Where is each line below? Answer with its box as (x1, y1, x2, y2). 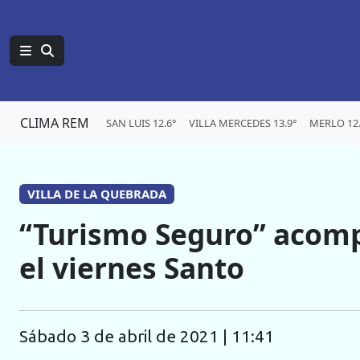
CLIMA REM (20, 114, 89, 132)
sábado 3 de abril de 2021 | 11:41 (28, 327, 274, 346)
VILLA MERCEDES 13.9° (189, 115, 297, 130)
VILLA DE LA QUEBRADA (27, 186, 166, 202)
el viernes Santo (19, 248, 244, 288)
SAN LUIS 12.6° (106, 115, 176, 130)
